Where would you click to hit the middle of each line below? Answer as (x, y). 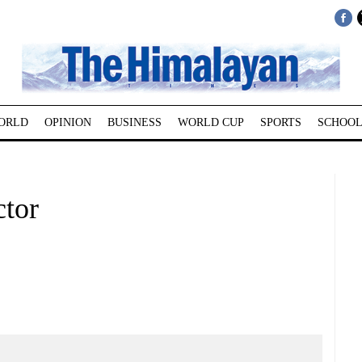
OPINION (67, 122)
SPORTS (280, 122)
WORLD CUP (210, 122)
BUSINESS (134, 122)
